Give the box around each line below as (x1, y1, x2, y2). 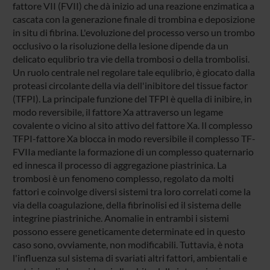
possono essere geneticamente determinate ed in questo (12, 225, 245, 237)
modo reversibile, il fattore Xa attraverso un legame (12, 105, 223, 118)
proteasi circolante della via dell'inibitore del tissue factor (12, 79, 248, 91)
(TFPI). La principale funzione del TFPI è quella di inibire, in (12, 92, 252, 104)
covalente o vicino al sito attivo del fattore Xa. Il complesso (12, 119, 253, 131)
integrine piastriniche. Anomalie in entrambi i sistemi (12, 212, 229, 224)
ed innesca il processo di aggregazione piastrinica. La (12, 159, 227, 171)
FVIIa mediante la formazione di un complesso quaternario (12, 145, 254, 157)
